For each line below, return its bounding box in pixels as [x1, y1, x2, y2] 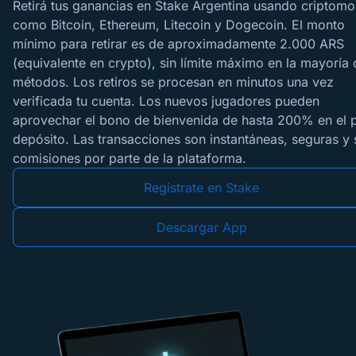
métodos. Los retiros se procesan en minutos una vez [13, 74, 334, 90]
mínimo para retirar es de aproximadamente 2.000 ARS [13, 36, 344, 52]
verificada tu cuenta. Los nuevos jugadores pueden [13, 93, 319, 109]
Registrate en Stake [144, 180, 260, 195]
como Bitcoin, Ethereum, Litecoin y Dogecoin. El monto [13, 17, 345, 33]
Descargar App [157, 219, 247, 235]
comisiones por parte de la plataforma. [13, 150, 246, 166]
